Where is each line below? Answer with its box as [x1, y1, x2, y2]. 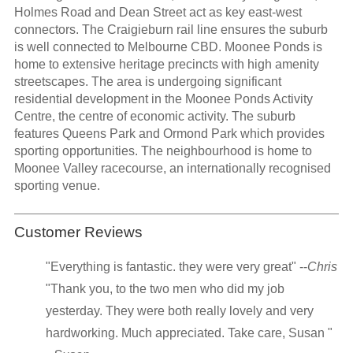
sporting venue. [13, 179, 100, 193]
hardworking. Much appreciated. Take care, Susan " [45, 325, 333, 340]
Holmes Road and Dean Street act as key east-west [13, 6, 302, 20]
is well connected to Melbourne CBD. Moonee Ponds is [13, 40, 322, 54]
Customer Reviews [13, 223, 143, 240]
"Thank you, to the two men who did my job [45, 281, 284, 295]
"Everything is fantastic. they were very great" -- [45, 259, 307, 273]
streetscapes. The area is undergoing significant [13, 75, 281, 89]
